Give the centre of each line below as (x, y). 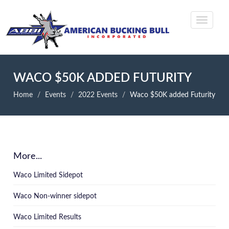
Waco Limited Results (48, 217)
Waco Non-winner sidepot (55, 196)
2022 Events (98, 95)
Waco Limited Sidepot (48, 175)
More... (28, 156)
